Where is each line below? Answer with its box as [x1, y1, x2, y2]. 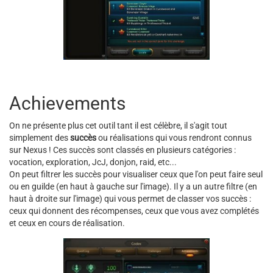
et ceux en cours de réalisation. [9, 218, 125, 228]
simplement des [9, 132, 70, 143]
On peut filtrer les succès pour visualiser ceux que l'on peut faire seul [9, 169, 263, 179]
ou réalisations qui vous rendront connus [96, 132, 252, 143]
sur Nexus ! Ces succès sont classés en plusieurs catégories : [9, 144, 236, 155]
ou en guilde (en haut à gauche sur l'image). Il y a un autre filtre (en [9, 181, 257, 191]
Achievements [9, 92, 126, 114]
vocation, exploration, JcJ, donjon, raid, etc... [9, 157, 177, 167]
